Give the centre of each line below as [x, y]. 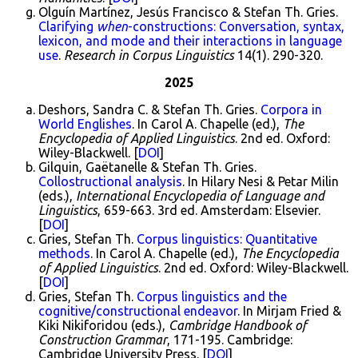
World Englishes [85, 124]
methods [64, 253]
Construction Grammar [103, 340]
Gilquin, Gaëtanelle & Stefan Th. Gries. [147, 167]
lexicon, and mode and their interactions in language [190, 41]
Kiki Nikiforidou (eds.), [103, 325]
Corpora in [291, 109]
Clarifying [68, 26]
